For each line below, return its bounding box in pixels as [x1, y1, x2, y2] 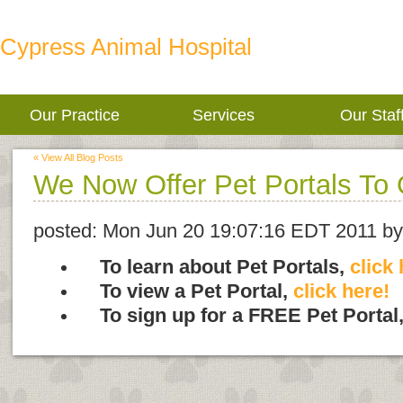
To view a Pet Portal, [78, 281, 293, 302]
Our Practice [29, 105, 120, 124]
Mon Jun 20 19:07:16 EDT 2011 [103, 220, 377, 242]
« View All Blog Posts [33, 152, 123, 163]
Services [192, 105, 255, 124]
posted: [33, 220, 103, 242]
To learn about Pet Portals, [78, 256, 350, 278]
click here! [293, 281, 390, 302]
